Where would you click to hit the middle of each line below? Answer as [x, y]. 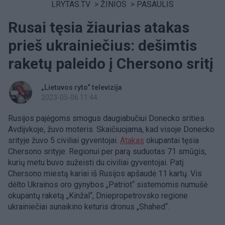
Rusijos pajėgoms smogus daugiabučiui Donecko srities [106, 118]
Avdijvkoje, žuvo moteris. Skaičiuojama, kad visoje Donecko [111, 129]
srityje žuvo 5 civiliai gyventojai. [64, 140]
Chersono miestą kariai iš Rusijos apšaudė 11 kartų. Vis [105, 174]
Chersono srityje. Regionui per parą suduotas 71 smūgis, [107, 151]
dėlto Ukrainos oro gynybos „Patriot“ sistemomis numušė [108, 185]
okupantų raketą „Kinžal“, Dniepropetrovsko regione [98, 196]
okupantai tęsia [172, 140]
